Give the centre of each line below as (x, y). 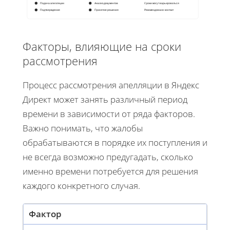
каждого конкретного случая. (81, 186)
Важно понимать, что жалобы (83, 128)
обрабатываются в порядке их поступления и (115, 143)
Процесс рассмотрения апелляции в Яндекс (111, 85)
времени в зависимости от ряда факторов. (109, 114)
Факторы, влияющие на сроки (102, 46)
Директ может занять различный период (105, 100)
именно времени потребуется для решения (110, 171)
